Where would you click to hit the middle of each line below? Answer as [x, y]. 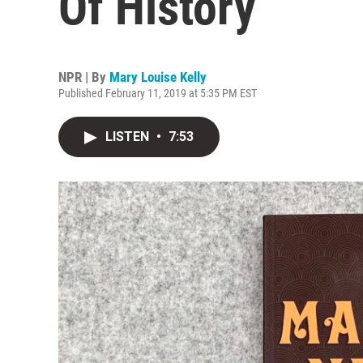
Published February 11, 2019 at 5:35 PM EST [158, 93]
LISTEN [129, 137]
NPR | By [84, 77]
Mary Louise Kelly [158, 77]
